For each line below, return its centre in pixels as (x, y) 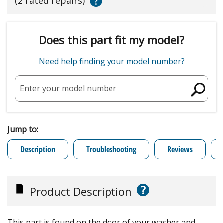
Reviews (180, 149)
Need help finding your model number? (111, 61)
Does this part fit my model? (111, 40)
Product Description (81, 191)
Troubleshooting (111, 149)
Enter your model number (68, 88)
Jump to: (23, 129)
